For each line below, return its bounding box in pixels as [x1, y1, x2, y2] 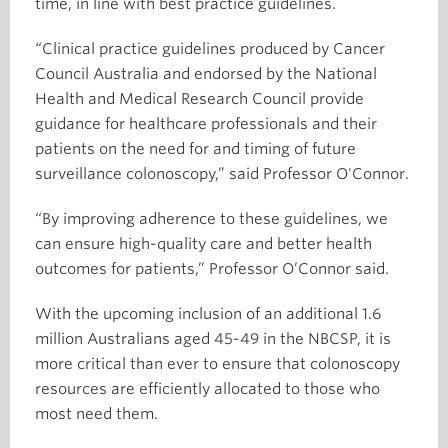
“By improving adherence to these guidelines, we [35, 210, 388, 228]
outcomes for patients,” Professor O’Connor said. [35, 260, 389, 278]
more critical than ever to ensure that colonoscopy [35, 355, 400, 373]
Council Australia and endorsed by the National [35, 65, 377, 83]
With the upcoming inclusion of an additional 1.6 [35, 305, 381, 323]
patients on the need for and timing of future [35, 140, 356, 158]
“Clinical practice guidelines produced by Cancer [35, 40, 385, 58]
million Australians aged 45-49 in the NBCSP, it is [35, 330, 391, 348]
